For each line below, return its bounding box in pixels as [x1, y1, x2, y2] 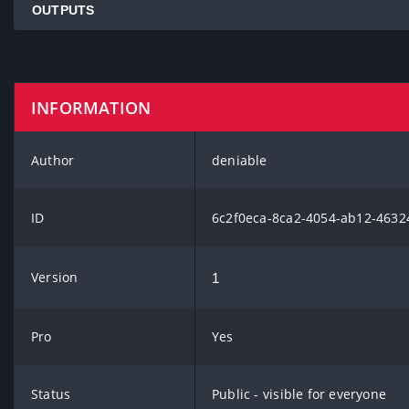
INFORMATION [31, 96, 152, 119]
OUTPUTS [32, 3, 95, 17]
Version [31, 268, 79, 286]
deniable [212, 152, 267, 169]
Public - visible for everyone [212, 385, 387, 403]
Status [31, 385, 71, 403]
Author [31, 152, 75, 169]
